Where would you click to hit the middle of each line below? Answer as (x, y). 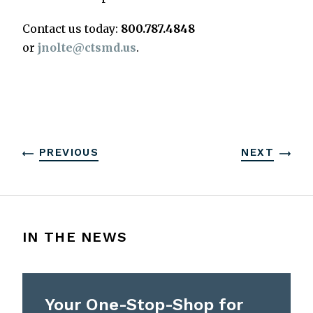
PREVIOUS (69, 153)
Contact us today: (72, 29)
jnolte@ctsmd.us (87, 48)
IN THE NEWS (75, 237)
